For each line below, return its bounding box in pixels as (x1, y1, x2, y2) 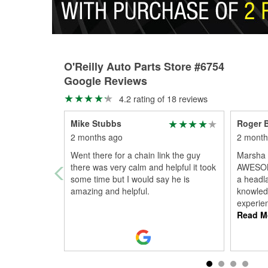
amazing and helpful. (71, 185, 150, 197)
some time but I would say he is (71, 173, 190, 185)
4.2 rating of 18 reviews (116, 92, 208, 105)
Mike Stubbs (71, 117, 121, 129)
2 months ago (71, 131, 123, 143)
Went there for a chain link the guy (71, 149, 200, 161)
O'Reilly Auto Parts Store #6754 (64, 59, 224, 74)
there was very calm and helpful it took (71, 161, 216, 173)
